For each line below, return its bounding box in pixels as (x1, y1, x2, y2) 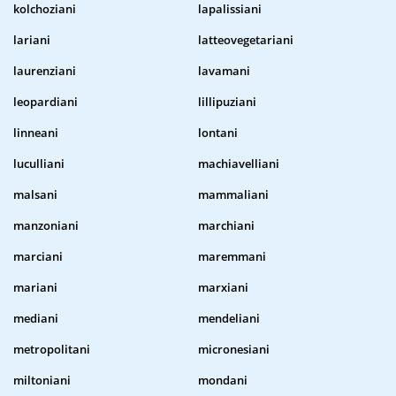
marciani (13, 248, 63, 265)
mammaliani (198, 187, 269, 203)
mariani (13, 279, 57, 296)
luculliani (13, 156, 65, 172)
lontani (198, 125, 238, 141)
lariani (13, 32, 50, 49)
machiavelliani (198, 156, 279, 172)
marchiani (198, 217, 255, 234)
